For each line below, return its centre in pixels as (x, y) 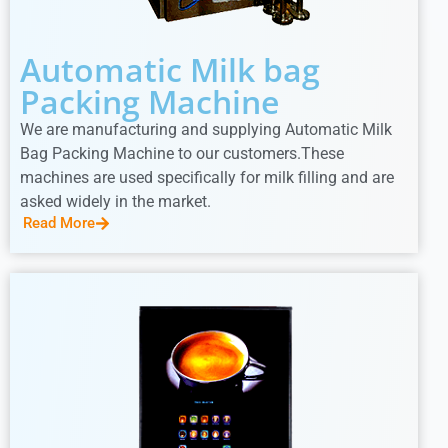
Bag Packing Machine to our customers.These (182, 153)
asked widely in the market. (115, 201)
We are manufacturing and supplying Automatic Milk (206, 129)
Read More (59, 222)
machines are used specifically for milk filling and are (207, 177)
